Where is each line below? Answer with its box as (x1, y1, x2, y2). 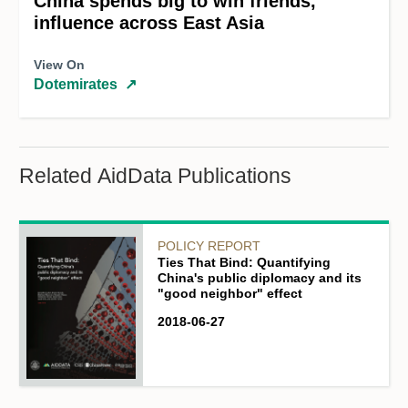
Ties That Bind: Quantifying (158, 255, 331, 270)
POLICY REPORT (158, 239, 260, 254)
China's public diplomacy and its (158, 270, 362, 286)
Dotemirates (34, 76, 117, 93)
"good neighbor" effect (158, 286, 302, 301)
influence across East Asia (34, 13, 264, 34)
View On (34, 57, 85, 73)
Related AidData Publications (19, 165, 291, 189)
